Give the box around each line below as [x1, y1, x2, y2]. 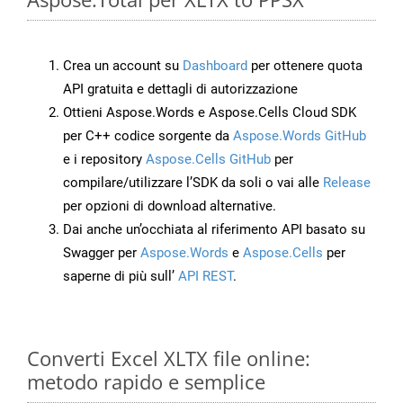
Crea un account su [63, 58, 183, 75]
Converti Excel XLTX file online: [27, 345, 310, 372]
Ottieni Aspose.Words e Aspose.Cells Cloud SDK [63, 104, 356, 121]
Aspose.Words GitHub [233, 128, 366, 145]
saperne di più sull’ [63, 268, 175, 285]
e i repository [63, 151, 146, 168]
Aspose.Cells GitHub [146, 151, 271, 168]
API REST [175, 268, 233, 285]
